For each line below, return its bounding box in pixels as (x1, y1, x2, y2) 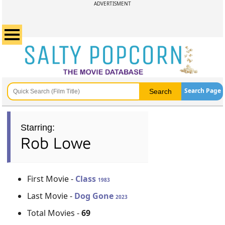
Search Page (184, 86, 221, 95)
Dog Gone (74, 190, 116, 201)
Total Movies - (27, 207, 82, 218)
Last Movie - (27, 190, 75, 201)
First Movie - (27, 173, 76, 184)
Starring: (21, 123, 55, 133)
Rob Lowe (21, 133, 92, 152)
